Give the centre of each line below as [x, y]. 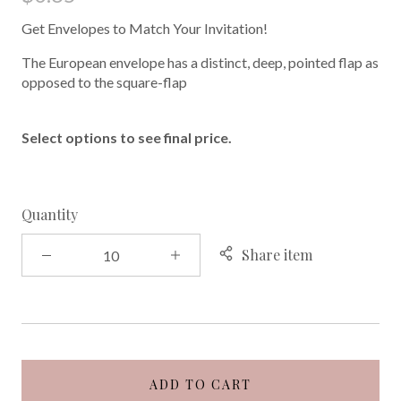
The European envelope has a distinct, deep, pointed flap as [200, 62]
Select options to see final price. [127, 137]
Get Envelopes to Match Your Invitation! [145, 28]
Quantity [50, 214]
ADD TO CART [200, 384]
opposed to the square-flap [104, 82]
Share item [277, 255]
